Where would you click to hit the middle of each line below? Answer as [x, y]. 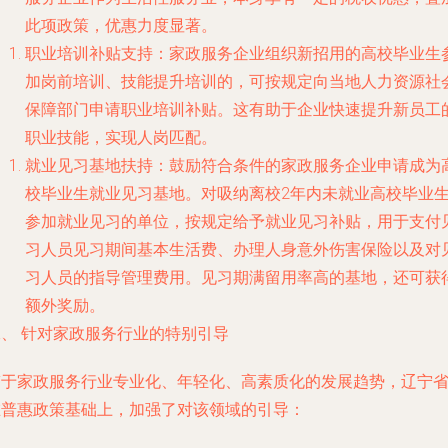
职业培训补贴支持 [89, 53]
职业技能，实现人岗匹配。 [121, 137]
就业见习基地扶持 [89, 165]
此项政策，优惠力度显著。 [121, 25]
